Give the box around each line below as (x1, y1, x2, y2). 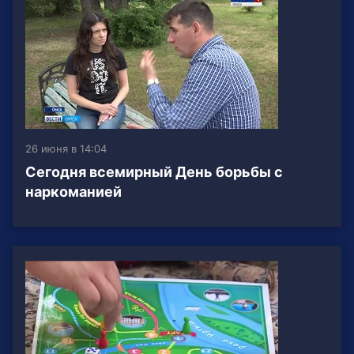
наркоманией (25, 183, 122, 201)
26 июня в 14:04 (25, 142, 107, 156)
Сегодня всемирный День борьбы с (25, 164, 283, 181)
